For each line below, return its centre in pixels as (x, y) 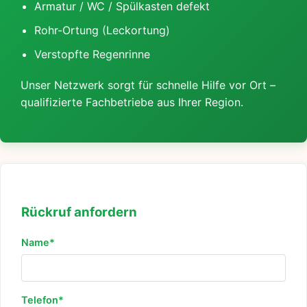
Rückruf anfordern (79, 212)
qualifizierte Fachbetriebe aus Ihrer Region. (132, 102)
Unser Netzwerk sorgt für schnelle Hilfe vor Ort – (148, 85)
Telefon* (42, 299)
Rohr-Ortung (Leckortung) (102, 30)
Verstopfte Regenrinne (92, 54)
